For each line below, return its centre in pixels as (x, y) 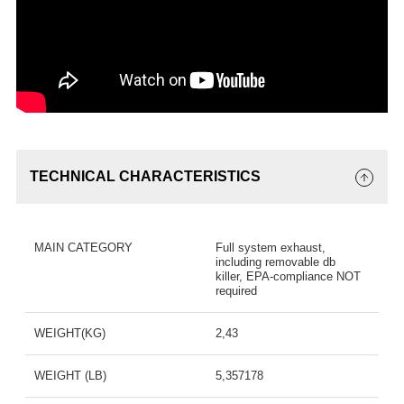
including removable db (275, 262)
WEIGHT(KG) (69, 334)
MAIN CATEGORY (83, 248)
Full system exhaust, (271, 248)
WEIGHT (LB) (70, 376)
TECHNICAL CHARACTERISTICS (145, 177)
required (236, 291)
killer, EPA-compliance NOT (288, 277)
